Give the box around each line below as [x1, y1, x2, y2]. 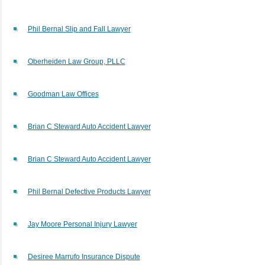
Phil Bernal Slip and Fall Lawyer [27, 24, 131, 33]
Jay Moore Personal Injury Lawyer [27, 219, 137, 228]
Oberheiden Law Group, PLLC [27, 57, 125, 66]
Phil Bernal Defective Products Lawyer [27, 187, 151, 196]
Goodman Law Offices [27, 89, 99, 98]
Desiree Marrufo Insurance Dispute [27, 252, 140, 261]
